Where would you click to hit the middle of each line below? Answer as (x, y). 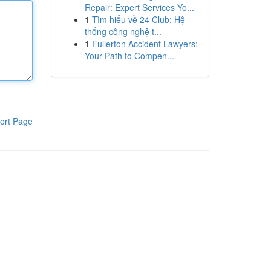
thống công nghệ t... (123, 31)
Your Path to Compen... (129, 56)
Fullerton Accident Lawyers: (145, 44)
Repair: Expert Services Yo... (139, 7)
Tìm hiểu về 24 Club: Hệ (138, 19)
